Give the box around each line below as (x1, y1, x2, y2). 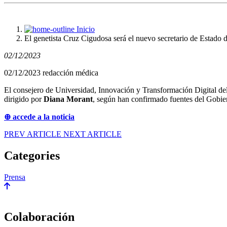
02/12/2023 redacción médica (4, 68, 98, 77)
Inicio (77, 24, 95, 33)
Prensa (4, 172, 25, 181)
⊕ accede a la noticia (4, 112, 74, 121)
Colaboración (4, 210, 74, 223)
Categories (4, 148, 60, 162)
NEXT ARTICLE (63, 129, 122, 138)
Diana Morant (44, 94, 93, 103)
